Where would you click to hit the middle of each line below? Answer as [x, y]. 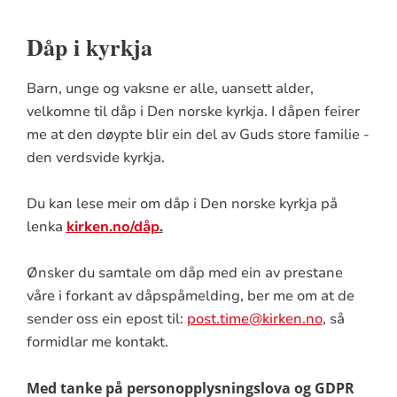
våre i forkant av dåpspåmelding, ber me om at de [190, 296]
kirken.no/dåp [113, 226]
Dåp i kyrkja [89, 47]
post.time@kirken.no [254, 319]
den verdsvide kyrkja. [95, 157]
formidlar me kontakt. [99, 342]
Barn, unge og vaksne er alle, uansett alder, [170, 88]
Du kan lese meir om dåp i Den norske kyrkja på [182, 203]
